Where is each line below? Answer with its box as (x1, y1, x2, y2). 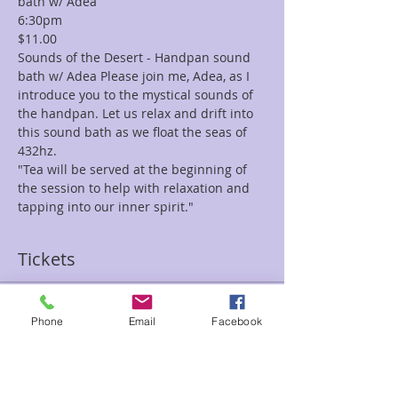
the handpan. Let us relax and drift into (18, 105, 257, 122)
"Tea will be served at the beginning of (18, 161, 251, 178)
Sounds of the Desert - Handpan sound (18, 49, 254, 66)
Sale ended (29, 307, 85, 320)
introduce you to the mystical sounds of (18, 86, 257, 103)
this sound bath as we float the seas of (18, 123, 251, 140)
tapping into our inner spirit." (18, 198, 194, 215)
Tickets (18, 247, 76, 271)
